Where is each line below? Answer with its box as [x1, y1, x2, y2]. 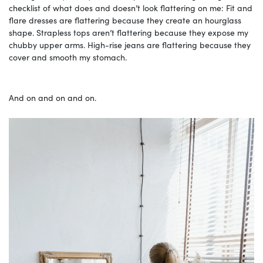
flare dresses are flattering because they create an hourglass [9, 14, 241, 26]
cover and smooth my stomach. [9, 50, 129, 63]
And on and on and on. [9, 91, 99, 103]
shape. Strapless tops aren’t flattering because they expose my [9, 26, 248, 38]
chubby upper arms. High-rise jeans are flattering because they [9, 38, 251, 50]
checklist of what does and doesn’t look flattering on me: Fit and [9, 1, 252, 14]
